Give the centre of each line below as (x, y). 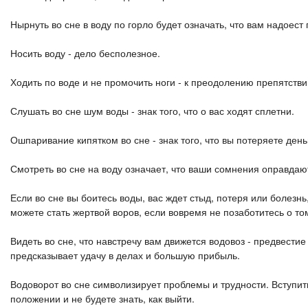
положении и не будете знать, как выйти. (102, 298)
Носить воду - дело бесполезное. (85, 53)
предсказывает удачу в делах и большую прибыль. (125, 255)
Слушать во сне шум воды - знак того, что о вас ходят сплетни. (152, 111)
